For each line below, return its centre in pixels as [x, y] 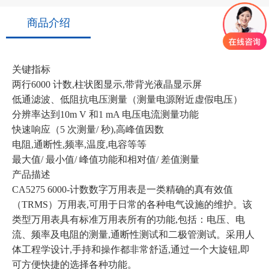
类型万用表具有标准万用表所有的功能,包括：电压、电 [128, 219]
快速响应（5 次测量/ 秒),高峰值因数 [88, 129]
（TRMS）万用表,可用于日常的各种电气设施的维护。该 [132, 204]
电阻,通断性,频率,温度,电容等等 [79, 144]
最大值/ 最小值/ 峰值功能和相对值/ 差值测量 [106, 159]
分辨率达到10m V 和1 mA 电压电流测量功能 [105, 114]
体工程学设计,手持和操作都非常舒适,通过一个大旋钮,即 [131, 249]
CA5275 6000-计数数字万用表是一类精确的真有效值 [122, 189]
